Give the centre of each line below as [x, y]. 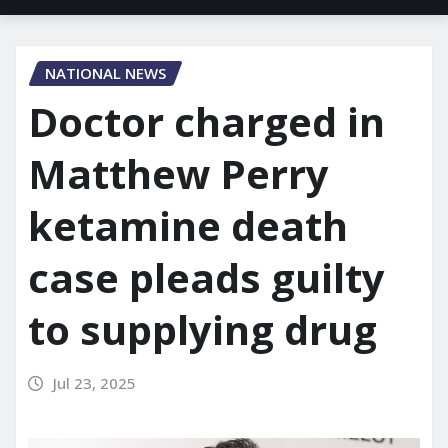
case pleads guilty [206, 277]
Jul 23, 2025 [94, 383]
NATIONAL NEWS [105, 73]
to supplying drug [202, 329]
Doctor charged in [206, 121]
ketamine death [188, 225]
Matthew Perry [178, 173]
